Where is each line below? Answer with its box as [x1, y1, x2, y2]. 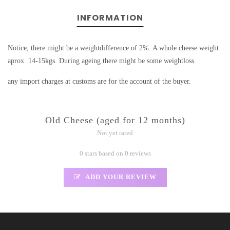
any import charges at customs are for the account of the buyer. [8, 78, 191, 86]
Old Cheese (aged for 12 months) [45, 115, 185, 126]
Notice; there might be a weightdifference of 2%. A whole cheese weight [8, 44, 219, 52]
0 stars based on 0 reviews [79, 150, 151, 158]
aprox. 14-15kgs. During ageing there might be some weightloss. [8, 57, 198, 65]
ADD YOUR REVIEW [83, 174, 157, 181]
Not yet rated [97, 129, 133, 137]
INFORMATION [76, 12, 143, 24]
